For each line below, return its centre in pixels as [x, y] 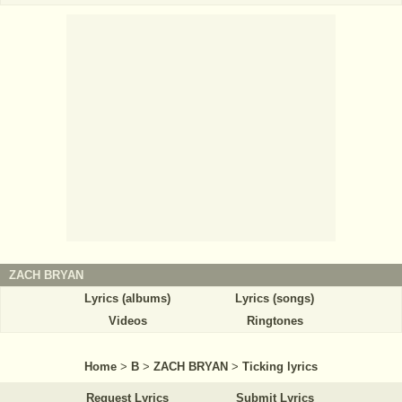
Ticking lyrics [280, 367]
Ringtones [275, 321]
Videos [127, 321]
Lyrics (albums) [127, 299]
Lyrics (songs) [275, 299]
